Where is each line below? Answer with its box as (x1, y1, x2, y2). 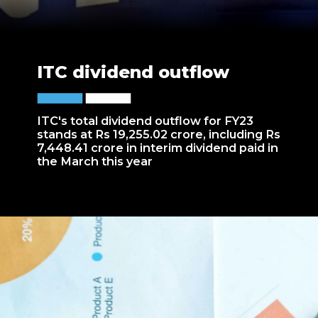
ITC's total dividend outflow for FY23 (37, 114, 254, 128)
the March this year (37, 154, 153, 169)
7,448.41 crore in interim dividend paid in (37, 141, 279, 155)
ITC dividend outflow (37, 61, 230, 82)
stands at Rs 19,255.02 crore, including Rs (37, 127, 281, 142)
